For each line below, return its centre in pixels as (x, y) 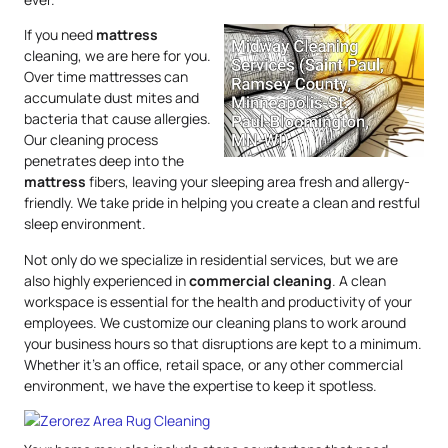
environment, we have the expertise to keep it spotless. (200, 385)
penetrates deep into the (104, 161)
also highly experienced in (106, 280)
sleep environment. (85, 224)
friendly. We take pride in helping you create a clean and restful (222, 203)
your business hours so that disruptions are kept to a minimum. (223, 343)
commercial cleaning (260, 280)
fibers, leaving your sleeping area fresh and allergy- (248, 182)
